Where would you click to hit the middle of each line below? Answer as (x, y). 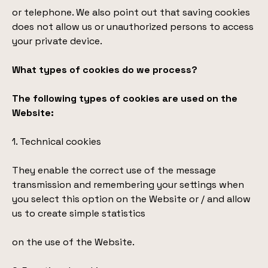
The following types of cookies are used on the (125, 98)
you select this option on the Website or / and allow (131, 199)
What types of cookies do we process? (105, 70)
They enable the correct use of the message (114, 170)
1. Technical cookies (57, 141)
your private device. (57, 41)
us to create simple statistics (79, 213)
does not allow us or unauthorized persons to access (133, 27)
